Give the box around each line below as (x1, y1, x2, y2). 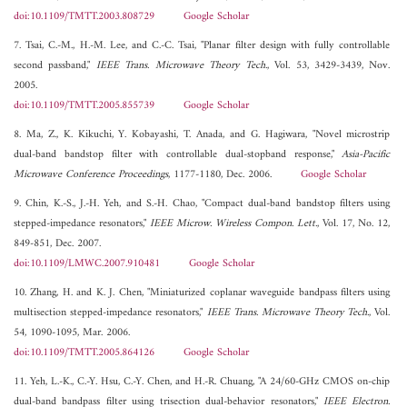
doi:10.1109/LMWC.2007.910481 (14, 254, 160, 274)
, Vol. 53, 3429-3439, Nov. (266, 56, 391, 76)
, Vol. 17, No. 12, (317, 214, 391, 234)
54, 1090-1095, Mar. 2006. (14, 323, 130, 343)
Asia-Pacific (342, 145, 391, 165)
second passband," (14, 56, 96, 76)
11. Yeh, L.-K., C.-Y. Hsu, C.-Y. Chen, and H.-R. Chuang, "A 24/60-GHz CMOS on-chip (14, 372, 391, 392)
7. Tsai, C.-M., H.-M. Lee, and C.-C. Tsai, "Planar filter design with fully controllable (14, 36, 391, 56)
